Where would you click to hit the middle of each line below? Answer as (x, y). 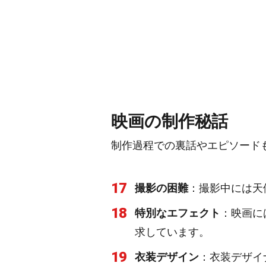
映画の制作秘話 (170, 121)
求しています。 (172, 232)
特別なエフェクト (178, 213)
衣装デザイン (167, 257)
